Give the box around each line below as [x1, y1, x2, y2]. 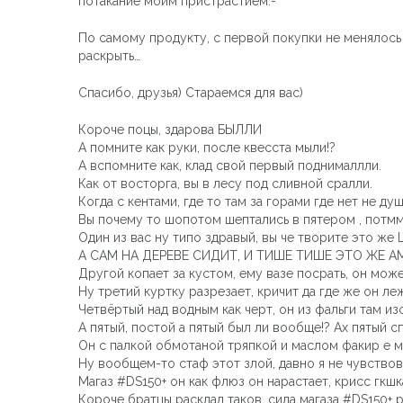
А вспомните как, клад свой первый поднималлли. [78, 157, 381, 173]
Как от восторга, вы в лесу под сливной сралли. [78, 175, 372, 191]
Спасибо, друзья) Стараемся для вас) [78, 85, 303, 100]
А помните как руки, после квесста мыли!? [78, 139, 336, 155]
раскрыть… [78, 48, 140, 63]
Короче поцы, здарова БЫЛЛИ [78, 121, 262, 137]
